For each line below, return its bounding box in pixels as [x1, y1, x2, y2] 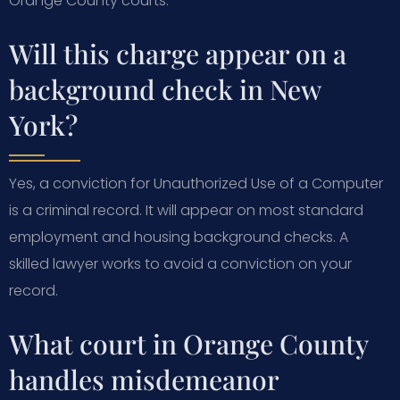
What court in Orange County [9, 325, 368, 362]
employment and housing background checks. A [9, 226, 348, 247]
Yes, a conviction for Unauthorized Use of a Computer [9, 172, 383, 194]
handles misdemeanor [9, 361, 279, 397]
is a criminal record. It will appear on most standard [9, 199, 363, 221]
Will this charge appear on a [9, 35, 346, 71]
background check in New [9, 71, 321, 107]
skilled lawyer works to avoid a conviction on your [9, 253, 352, 274]
